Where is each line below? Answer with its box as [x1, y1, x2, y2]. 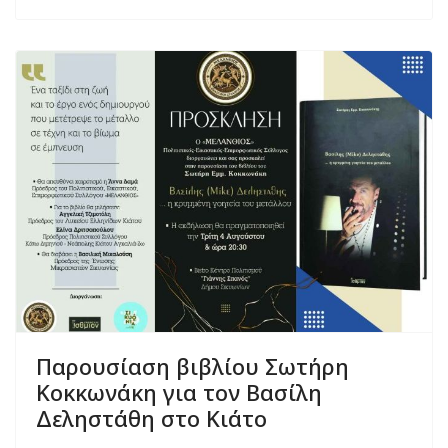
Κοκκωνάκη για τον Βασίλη [36, 377, 322, 408]
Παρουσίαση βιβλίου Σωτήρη [36, 351, 349, 382]
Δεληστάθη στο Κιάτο [36, 403, 267, 434]
